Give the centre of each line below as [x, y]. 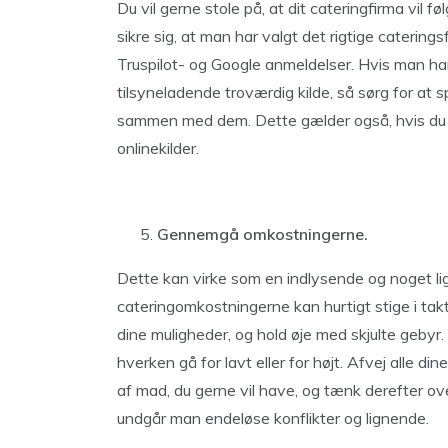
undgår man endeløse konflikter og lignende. [273, 418]
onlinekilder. [158, 148]
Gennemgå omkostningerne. [262, 234]
